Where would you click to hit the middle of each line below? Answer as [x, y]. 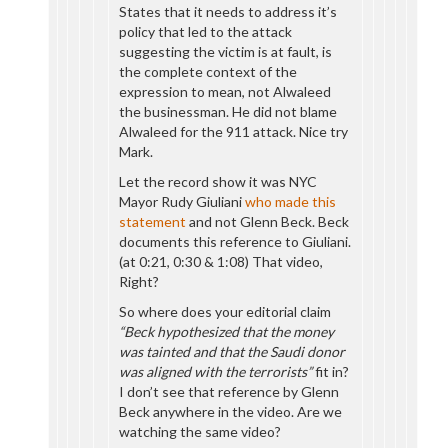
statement [153, 221]
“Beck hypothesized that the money [227, 331]
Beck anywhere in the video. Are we [231, 411]
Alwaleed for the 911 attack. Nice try [234, 131]
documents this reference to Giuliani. [235, 241]
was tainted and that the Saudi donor [232, 351]
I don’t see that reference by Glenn [229, 391]
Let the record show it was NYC [218, 181]
